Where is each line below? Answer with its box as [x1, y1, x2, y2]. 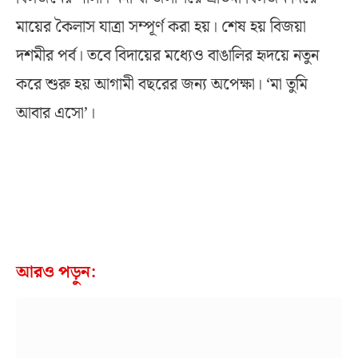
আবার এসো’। [16, 101, 95, 127]
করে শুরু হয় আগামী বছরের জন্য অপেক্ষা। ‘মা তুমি [16, 72, 308, 98]
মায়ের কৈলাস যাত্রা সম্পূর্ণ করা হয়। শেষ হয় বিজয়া [16, 14, 306, 41]
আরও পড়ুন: [16, 259, 96, 287]
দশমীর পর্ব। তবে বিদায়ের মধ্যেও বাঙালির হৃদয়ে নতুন [16, 43, 319, 70]
